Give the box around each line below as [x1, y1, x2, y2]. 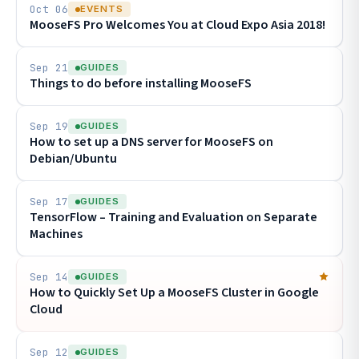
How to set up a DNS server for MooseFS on [30, 133, 273, 151]
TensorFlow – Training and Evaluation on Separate [30, 208, 317, 226]
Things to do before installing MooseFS [30, 75, 252, 92]
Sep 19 [30, 119, 68, 133]
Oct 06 [30, 2, 68, 16]
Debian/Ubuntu [30, 150, 117, 167]
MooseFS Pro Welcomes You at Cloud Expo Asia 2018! [30, 16, 325, 34]
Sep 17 [30, 195, 68, 208]
